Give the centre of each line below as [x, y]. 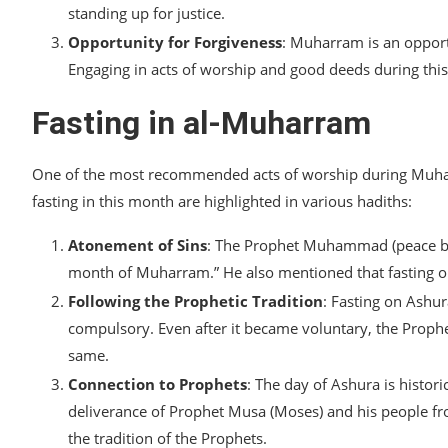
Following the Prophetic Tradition [195, 301]
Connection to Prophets [157, 384]
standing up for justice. [146, 13]
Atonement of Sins [137, 245]
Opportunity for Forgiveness [175, 42]
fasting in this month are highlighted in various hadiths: [222, 201]
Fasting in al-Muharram [201, 123]
